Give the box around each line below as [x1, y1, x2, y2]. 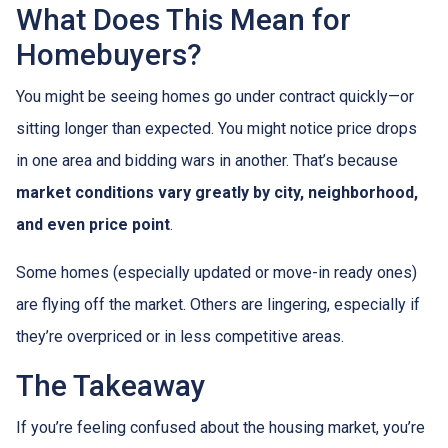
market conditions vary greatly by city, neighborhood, [16, 183, 418, 202]
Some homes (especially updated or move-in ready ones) [16, 263, 417, 282]
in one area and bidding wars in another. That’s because [16, 151, 398, 170]
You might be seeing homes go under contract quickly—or [16, 87, 414, 106]
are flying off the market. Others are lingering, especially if [16, 295, 420, 314]
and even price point [16, 215, 170, 234]
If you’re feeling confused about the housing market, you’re [16, 418, 425, 437]
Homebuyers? [16, 38, 202, 72]
